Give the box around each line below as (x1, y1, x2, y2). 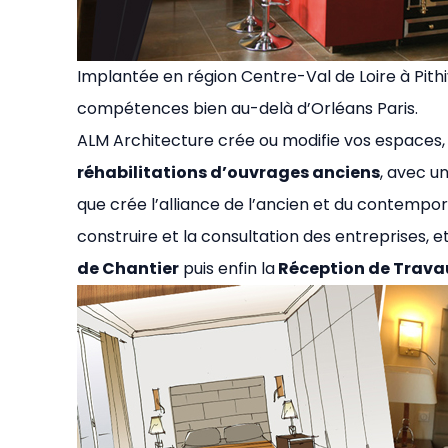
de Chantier (77, 257, 179, 280)
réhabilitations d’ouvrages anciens (77, 161, 380, 184)
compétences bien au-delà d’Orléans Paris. (77, 97, 418, 120)
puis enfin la (179, 257, 275, 280)
